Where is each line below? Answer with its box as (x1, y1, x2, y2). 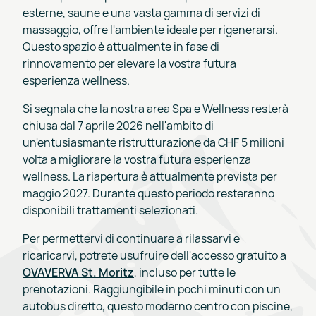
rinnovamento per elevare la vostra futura (23, 55, 236, 71)
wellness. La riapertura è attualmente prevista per (23, 168, 277, 184)
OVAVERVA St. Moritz (23, 264, 134, 280)
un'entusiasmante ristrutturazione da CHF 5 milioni (23, 134, 284, 150)
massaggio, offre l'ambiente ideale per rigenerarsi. (23, 21, 278, 37)
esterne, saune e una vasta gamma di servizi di (23, 4, 260, 20)
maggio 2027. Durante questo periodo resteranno (23, 185, 274, 201)
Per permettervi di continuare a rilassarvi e (23, 230, 240, 246)
